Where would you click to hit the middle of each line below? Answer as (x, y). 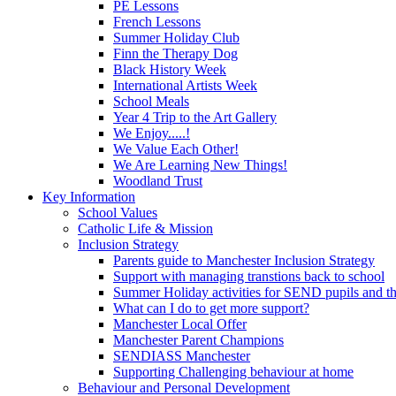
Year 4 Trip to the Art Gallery (195, 117)
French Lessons (157, 21)
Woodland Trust (158, 180)
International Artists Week (185, 85)
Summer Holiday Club (176, 37)
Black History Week (170, 69)
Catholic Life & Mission (145, 228)
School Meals (151, 101)
